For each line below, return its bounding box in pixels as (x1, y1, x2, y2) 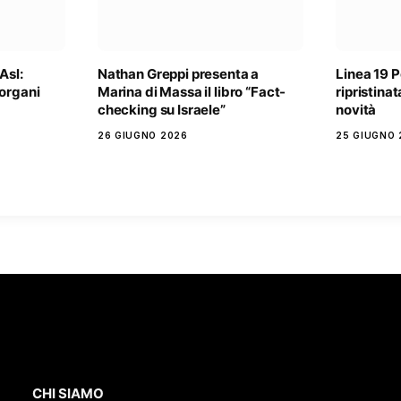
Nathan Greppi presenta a (97, 65, 260, 83)
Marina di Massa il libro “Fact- (97, 83, 286, 101)
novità (336, 101, 377, 119)
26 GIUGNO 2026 (97, 130, 188, 141)
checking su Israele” (97, 101, 226, 119)
